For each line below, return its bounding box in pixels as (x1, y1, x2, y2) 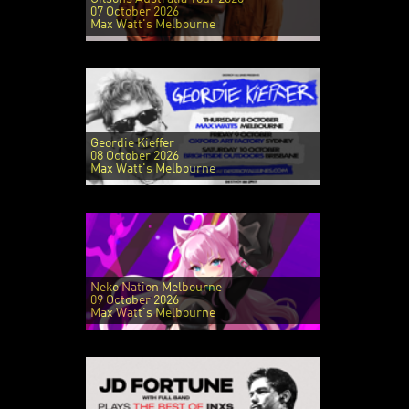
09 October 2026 (89, 293, 179, 307)
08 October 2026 (89, 149, 179, 163)
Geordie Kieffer (89, 136, 174, 150)
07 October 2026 (89, 5, 179, 18)
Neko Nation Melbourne (89, 280, 222, 294)
